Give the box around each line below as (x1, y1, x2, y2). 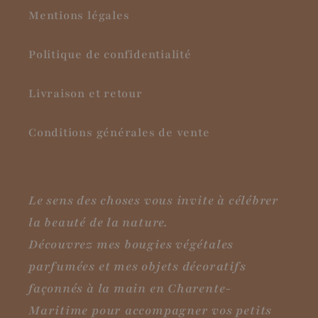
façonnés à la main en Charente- (28, 280, 232, 297)
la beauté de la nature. (28, 214, 168, 231)
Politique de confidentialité (28, 47, 192, 63)
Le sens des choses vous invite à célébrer (28, 192, 279, 209)
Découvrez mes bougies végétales (28, 236, 234, 253)
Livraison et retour (28, 86, 143, 102)
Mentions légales (28, 8, 130, 24)
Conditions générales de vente (28, 125, 210, 141)
